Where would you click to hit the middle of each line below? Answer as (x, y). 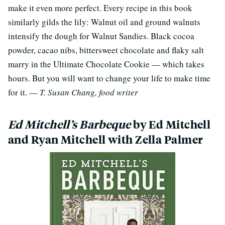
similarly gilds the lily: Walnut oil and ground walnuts (104, 22)
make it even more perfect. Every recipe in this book (100, 8)
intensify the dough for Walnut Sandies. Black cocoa (101, 36)
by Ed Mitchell (171, 124)
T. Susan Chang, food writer (89, 92)
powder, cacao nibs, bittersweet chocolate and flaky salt (106, 50)
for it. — (24, 92)
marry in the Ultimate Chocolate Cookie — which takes (106, 64)
